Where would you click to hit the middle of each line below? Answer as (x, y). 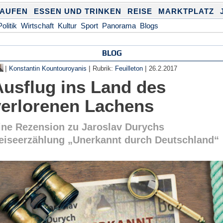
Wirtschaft (37, 26)
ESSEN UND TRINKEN (77, 11)
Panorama (119, 26)
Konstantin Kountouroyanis (48, 69)
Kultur (67, 26)
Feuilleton (129, 69)
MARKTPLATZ (186, 11)
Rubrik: (104, 69)
